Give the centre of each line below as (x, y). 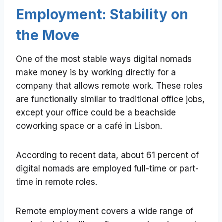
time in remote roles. (56, 182)
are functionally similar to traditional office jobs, (110, 99)
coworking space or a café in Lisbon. (89, 126)
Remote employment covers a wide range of (105, 211)
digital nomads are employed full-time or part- (107, 169)
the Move (48, 35)
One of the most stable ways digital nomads (104, 59)
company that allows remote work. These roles (109, 86)
